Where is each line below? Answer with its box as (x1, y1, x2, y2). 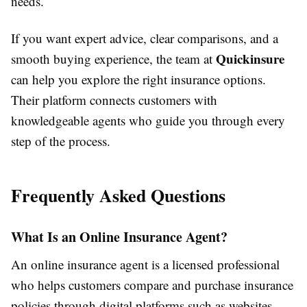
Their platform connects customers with (11, 91, 217, 109)
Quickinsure (216, 49, 284, 69)
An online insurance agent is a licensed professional (11, 256, 280, 273)
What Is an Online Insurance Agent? (11, 227, 228, 247)
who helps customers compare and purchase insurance (11, 276, 293, 294)
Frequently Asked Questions (11, 182, 225, 209)
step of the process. (11, 132, 110, 150)
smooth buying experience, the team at (11, 50, 216, 68)
